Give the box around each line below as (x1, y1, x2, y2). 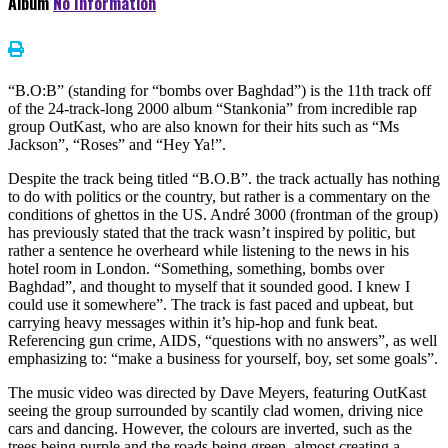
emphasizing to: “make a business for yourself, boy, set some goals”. (8, 349, 438, 367)
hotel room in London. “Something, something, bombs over (8, 259, 384, 277)
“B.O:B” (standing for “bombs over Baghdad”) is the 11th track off (8, 81, 431, 99)
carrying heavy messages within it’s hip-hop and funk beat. (8, 313, 378, 331)
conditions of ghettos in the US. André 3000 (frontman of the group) (8, 205, 438, 223)
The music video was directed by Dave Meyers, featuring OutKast (8, 383, 426, 401)
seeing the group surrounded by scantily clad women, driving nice (8, 401, 423, 419)
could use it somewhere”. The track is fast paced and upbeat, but (8, 295, 413, 313)
